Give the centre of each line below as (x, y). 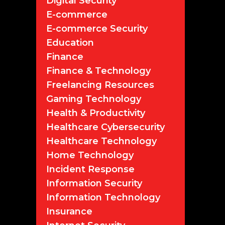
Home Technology (90, 155)
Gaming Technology (94, 99)
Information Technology (103, 197)
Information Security (94, 183)
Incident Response (90, 169)
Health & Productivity (96, 113)
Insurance (69, 211)
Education (70, 43)
